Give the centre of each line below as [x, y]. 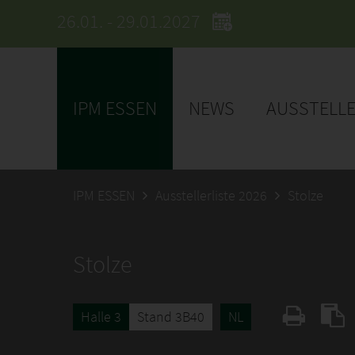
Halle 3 [101, 317]
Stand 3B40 [171, 317]
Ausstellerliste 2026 [211, 195]
